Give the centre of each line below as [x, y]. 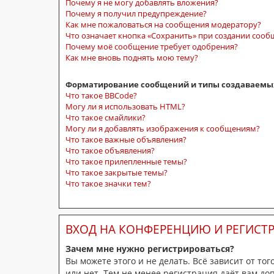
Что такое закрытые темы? [117, 172]
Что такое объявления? [110, 150]
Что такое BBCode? [101, 95]
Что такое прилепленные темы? [126, 161]
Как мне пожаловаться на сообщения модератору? [163, 24]
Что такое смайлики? [106, 117]
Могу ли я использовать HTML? [125, 106]
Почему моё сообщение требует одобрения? [152, 46]
